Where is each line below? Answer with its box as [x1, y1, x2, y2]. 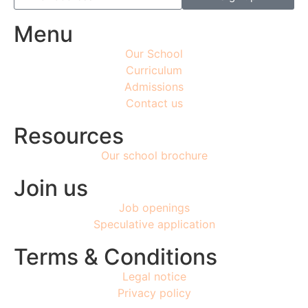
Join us [14, 175, 88, 202]
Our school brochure [100, 148, 208, 163]
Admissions [124, 80, 184, 94]
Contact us [125, 96, 183, 111]
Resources [14, 122, 124, 150]
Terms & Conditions [14, 243, 217, 271]
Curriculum [126, 63, 182, 78]
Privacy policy [117, 286, 191, 300]
